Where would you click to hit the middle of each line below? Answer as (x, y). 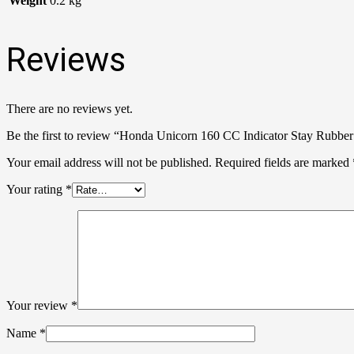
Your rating (36, 190)
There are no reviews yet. (70, 109)
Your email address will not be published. (109, 163)
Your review (39, 306)
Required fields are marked (284, 163)
